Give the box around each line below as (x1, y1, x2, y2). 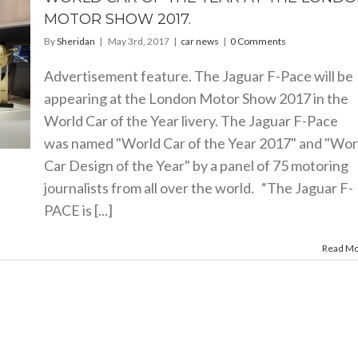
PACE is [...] (43, 201, 113, 219)
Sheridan (56, 35, 95, 47)
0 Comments (229, 35, 286, 47)
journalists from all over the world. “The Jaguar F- (43, 179, 353, 197)
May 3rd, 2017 (107, 35, 169, 47)
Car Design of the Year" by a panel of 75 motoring (43, 157, 348, 174)
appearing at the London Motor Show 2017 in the (43, 89, 348, 107)
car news (180, 35, 219, 47)
